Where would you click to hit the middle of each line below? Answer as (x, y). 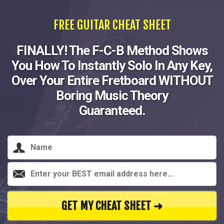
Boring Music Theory (112, 95)
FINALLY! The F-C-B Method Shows (112, 50)
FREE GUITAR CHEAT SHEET (112, 25)
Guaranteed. (112, 110)
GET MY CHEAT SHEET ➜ (112, 206)
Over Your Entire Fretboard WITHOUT (112, 80)
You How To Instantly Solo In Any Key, (112, 65)
